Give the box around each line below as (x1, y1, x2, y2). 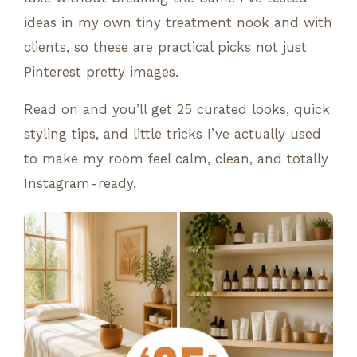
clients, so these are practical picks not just (24, 38, 307, 55)
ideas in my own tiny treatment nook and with (24, 14, 332, 30)
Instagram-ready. (24, 175, 136, 191)
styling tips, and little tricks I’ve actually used (24, 125, 321, 142)
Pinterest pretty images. (24, 63, 178, 80)
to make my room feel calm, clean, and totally (24, 150, 328, 167)
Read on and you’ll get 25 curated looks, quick (24, 100, 330, 117)
